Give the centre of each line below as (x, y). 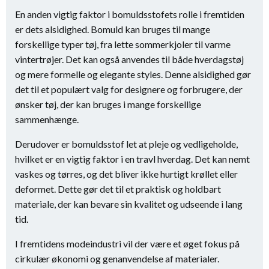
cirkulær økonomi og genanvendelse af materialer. (117, 258)
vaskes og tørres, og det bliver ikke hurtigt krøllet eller (126, 174)
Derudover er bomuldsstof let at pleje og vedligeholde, (126, 144)
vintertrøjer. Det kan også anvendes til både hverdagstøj (129, 59)
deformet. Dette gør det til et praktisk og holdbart (118, 189)
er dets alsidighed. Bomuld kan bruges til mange (113, 29)
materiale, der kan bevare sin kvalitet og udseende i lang (129, 204)
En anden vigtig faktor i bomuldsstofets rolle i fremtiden (130, 14)
